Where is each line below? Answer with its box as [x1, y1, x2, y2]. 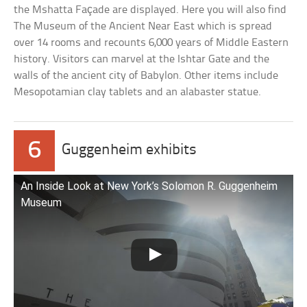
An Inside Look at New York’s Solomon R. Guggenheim [21, 179, 278, 193]
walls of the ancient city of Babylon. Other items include [14, 69, 279, 82]
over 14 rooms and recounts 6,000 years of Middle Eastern [14, 36, 289, 49]
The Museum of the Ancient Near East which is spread [14, 20, 273, 32]
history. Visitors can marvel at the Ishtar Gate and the [14, 53, 270, 65]
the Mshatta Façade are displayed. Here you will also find [14, 3, 287, 16]
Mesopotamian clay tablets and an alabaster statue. [14, 86, 262, 98]
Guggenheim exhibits [62, 142, 197, 158]
